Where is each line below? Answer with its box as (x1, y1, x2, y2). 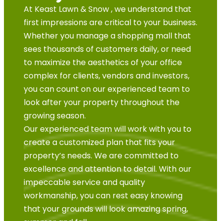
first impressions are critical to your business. (24, 17, 197, 28)
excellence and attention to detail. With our (24, 163, 191, 175)
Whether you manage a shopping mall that (24, 30, 191, 41)
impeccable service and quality (24, 177, 145, 188)
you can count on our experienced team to (24, 83, 190, 95)
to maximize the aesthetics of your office (24, 57, 182, 68)
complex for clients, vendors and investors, (24, 70, 189, 81)
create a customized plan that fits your (24, 137, 175, 148)
